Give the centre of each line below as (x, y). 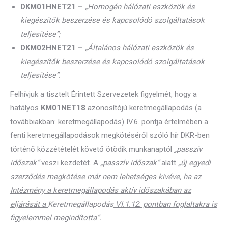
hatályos (25, 108)
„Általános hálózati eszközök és (139, 48)
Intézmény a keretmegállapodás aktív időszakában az (101, 190)
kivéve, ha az (180, 177)
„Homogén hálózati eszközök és (140, 7)
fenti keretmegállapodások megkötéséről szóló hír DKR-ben (110, 135)
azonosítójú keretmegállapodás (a (144, 108)
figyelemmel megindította (53, 218)
